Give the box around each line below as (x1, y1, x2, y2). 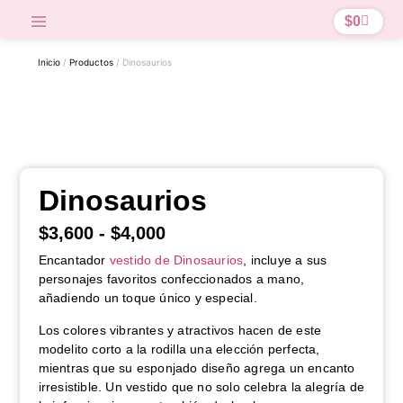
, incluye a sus (243, 253, 327, 268)
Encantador (38, 253, 110, 268)
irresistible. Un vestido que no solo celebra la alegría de (38, 379, 365, 394)
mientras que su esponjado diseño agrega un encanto (38, 360, 355, 375)
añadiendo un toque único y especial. (38, 291, 257, 306)
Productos (69, 57, 114, 68)
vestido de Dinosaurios (109, 253, 244, 268)
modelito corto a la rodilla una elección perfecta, (38, 341, 320, 356)
